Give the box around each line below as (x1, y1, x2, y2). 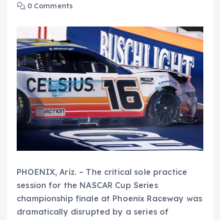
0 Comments (25, 1, 73, 11)
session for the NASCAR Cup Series (17, 180, 158, 191)
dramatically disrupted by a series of (17, 207, 169, 217)
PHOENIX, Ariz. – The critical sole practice (17, 167, 188, 177)
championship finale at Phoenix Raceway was (17, 193, 202, 204)
